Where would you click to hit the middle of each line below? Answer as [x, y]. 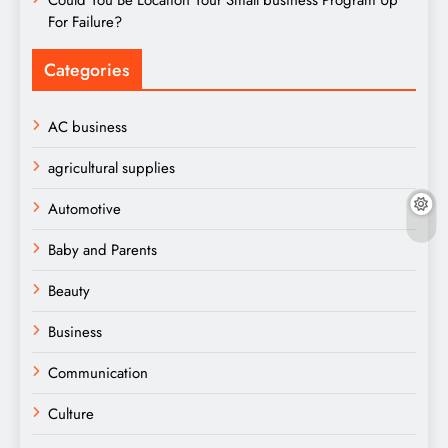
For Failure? [85, 21]
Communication [98, 372]
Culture [71, 413]
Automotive [84, 208]
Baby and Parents [102, 249]
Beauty [69, 290]
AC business [87, 126]
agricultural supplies [111, 167]
